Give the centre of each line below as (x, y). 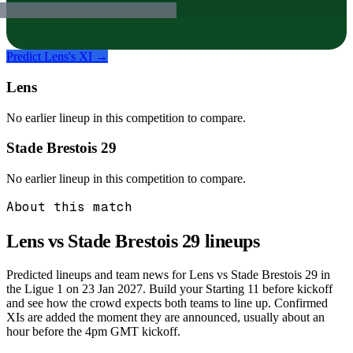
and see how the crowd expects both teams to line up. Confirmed (167, 303)
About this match (69, 207)
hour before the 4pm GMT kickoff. (93, 331)
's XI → (88, 57)
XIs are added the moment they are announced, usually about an (165, 317)
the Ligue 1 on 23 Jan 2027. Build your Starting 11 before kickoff (169, 288)
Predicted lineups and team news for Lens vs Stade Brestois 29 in (168, 274)
